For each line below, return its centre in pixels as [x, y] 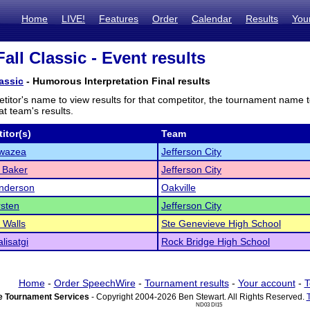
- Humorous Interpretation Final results [117, 81]
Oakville [179, 188]
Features [119, 19]
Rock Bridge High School [216, 241]
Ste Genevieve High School [221, 224]
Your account [266, 283]
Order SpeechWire [94, 283]
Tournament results [186, 283]
